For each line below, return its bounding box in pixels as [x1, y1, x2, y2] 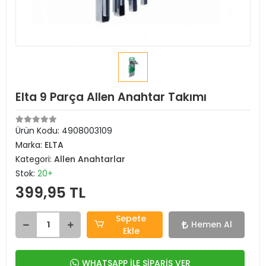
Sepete [116, 212, 147, 224]
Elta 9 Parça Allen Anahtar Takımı [15, 89, 207, 105]
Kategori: [15, 153, 54, 165]
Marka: [15, 139, 45, 151]
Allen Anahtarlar [54, 153, 125, 165]
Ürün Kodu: [15, 125, 62, 137]
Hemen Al [191, 218, 232, 230]
